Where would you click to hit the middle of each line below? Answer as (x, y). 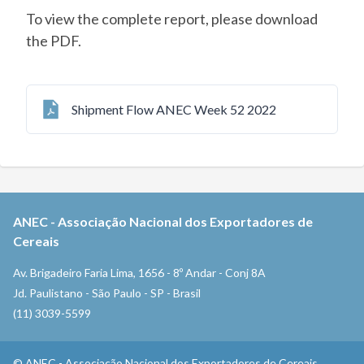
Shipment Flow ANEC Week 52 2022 (174, 109)
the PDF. (54, 41)
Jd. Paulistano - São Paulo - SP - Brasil (107, 293)
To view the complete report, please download (172, 19)
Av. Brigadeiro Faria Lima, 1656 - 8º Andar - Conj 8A (139, 273)
